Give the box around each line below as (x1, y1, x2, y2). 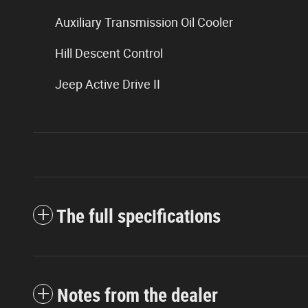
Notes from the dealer (57, 284, 218, 307)
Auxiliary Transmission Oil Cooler (55, 14, 233, 30)
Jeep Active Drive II (55, 76, 160, 91)
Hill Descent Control (55, 45, 163, 60)
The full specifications (56, 205, 221, 228)
